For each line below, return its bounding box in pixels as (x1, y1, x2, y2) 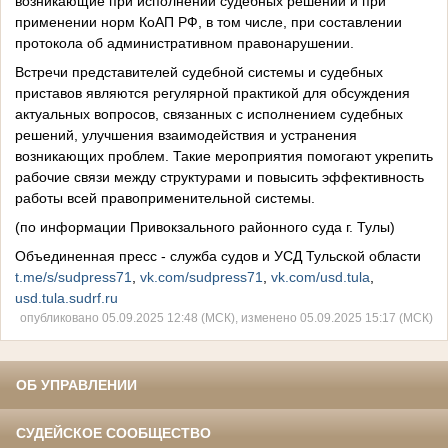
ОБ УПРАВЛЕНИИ (16, 377, 137, 394)
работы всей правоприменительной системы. (15, 189, 315, 206)
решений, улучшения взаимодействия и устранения (15, 126, 357, 143)
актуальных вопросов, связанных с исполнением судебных (15, 105, 403, 122)
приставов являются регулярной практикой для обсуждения (15, 84, 410, 101)
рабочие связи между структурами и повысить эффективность (15, 168, 424, 185)
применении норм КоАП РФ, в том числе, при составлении (15, 13, 402, 30)
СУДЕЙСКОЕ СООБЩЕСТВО (16, 425, 211, 442)
